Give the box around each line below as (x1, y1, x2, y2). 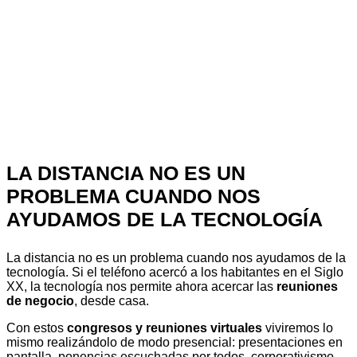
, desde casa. (74, 294, 149, 308)
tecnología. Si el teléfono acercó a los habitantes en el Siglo (6, 265, 343, 280)
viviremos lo (262, 321, 333, 335)
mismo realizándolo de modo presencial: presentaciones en (6, 335, 343, 350)
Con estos (6, 321, 67, 335)
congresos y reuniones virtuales (67, 321, 262, 335)
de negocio (6, 294, 74, 308)
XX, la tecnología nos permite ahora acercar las (6, 280, 277, 294)
